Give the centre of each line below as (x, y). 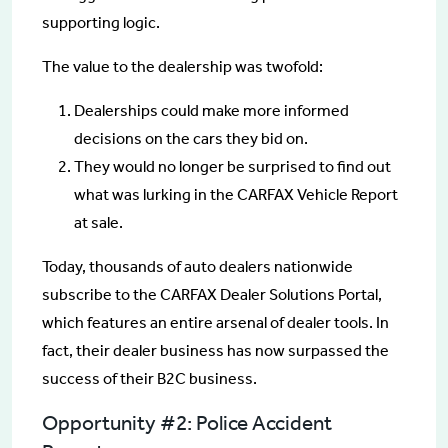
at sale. (98, 223)
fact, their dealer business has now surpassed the (215, 351)
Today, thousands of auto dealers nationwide (197, 267)
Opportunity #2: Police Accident (187, 423)
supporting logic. (101, 23)
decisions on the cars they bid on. (191, 139)
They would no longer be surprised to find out (232, 167)
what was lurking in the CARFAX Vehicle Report (236, 195)
